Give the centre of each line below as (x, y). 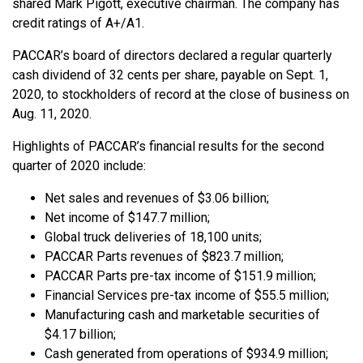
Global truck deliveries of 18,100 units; (153, 237)
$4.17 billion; (80, 334)
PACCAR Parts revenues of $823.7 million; (164, 256)
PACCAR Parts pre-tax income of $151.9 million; (180, 275)
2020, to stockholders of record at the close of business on (181, 94)
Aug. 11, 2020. (52, 113)
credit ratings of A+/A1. (78, 23)
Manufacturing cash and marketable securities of (182, 314)
